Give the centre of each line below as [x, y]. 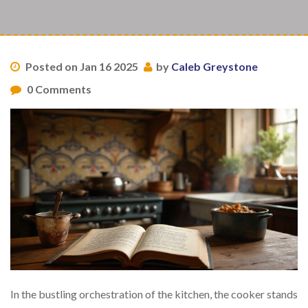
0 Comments [58, 89]
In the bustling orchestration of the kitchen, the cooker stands [154, 294]
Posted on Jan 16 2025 [81, 66]
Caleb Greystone [214, 66]
